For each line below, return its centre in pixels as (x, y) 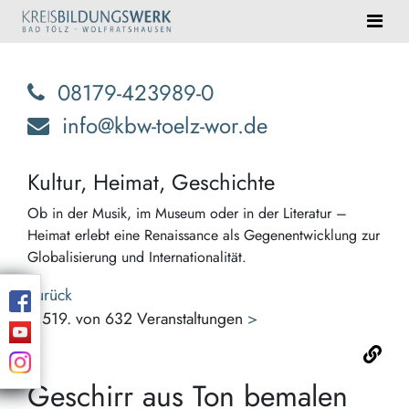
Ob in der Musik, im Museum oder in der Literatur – (187, 213)
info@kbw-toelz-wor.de (165, 126)
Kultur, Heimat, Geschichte (151, 182)
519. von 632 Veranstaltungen (145, 319)
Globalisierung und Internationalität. (137, 257)
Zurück (50, 295)
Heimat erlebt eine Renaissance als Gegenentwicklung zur (204, 235)
